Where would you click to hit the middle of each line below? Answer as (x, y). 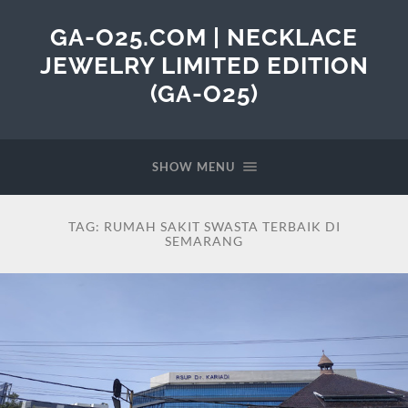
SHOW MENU (193, 167)
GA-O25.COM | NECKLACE (204, 37)
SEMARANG (204, 241)
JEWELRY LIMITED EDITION (204, 65)
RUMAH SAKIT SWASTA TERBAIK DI (222, 226)
